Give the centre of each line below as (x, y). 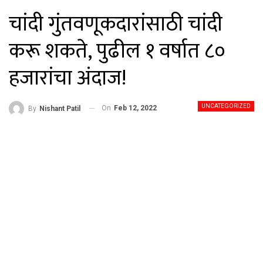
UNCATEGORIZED (226, 106)
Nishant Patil (60, 108)
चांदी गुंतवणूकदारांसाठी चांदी (116, 24)
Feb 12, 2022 (135, 108)
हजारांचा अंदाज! (68, 78)
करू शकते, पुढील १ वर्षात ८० (117, 51)
